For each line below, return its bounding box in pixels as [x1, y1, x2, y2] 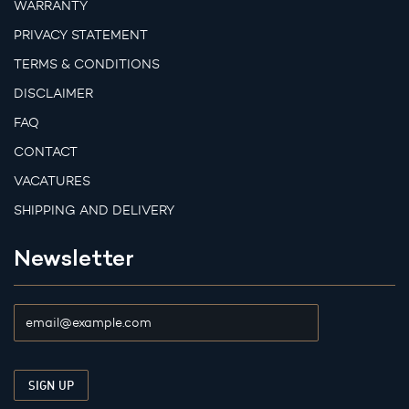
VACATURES [14, 173, 90, 190]
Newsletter [14, 244, 134, 272]
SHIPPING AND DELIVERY [14, 203, 174, 219]
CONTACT [14, 144, 78, 161]
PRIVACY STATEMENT [14, 27, 148, 44]
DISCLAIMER [14, 86, 93, 102]
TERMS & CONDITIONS [14, 57, 160, 73]
